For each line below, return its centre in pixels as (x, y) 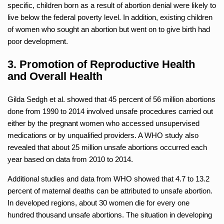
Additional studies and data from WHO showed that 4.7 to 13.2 (108, 178)
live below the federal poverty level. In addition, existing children (110, 17)
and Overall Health (55, 76)
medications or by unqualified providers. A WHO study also (103, 135)
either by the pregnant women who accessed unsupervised (103, 123)
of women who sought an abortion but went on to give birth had (109, 29)
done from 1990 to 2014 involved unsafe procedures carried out (110, 111)
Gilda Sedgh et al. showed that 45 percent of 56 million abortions (111, 99)
